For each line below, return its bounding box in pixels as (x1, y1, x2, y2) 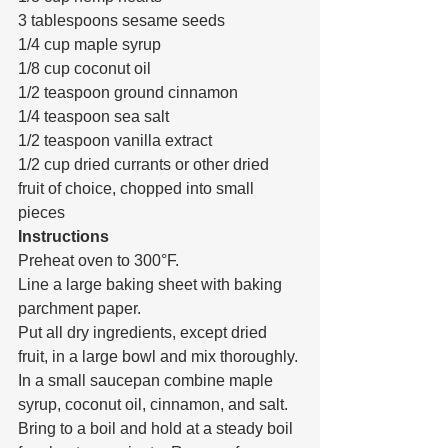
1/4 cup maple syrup (18, 36, 161, 54)
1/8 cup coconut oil (18, 60, 151, 78)
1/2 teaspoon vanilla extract (18, 132, 212, 150)
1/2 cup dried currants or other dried (18, 156, 273, 174)
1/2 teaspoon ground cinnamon (18, 84, 238, 102)
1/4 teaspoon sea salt (18, 108, 169, 126)
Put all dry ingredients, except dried (18, 324, 271, 342)
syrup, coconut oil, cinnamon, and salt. (18, 396, 292, 414)
